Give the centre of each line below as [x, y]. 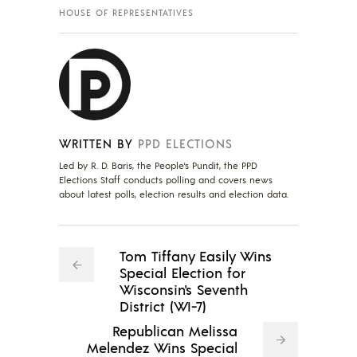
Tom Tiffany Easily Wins [196, 256]
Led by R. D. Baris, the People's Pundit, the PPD [158, 166]
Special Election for [182, 273]
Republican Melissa [175, 331]
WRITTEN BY [96, 143]
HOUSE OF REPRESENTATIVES [126, 13]
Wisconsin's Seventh [184, 289]
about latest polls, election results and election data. [174, 194]
